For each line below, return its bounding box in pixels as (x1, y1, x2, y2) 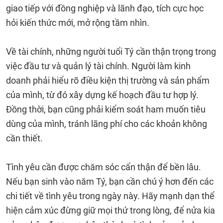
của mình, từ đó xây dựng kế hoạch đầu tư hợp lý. (6, 90, 199, 100)
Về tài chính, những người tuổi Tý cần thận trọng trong (6, 46, 216, 57)
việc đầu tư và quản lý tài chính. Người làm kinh (6, 61, 191, 71)
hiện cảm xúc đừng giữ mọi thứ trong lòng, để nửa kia (6, 205, 215, 216)
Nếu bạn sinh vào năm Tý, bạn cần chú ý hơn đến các (6, 176, 214, 187)
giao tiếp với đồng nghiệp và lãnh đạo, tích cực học (6, 3, 204, 13)
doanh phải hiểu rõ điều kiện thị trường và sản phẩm (6, 75, 210, 86)
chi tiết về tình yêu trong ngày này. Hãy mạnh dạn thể (6, 191, 215, 201)
